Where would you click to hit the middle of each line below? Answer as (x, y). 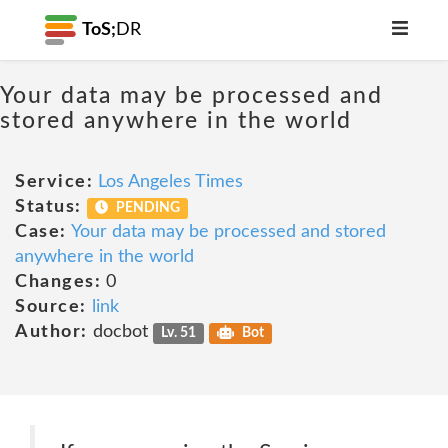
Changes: (58, 282)
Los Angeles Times (170, 182)
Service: (54, 182)
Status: (48, 207)
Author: (51, 332)
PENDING (147, 208)
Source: (51, 307)
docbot (120, 332)
